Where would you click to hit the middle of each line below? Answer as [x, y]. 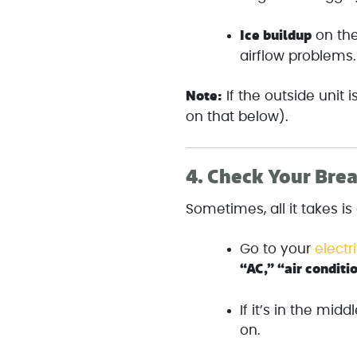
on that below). [237, 117]
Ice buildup [276, 35]
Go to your [278, 249]
